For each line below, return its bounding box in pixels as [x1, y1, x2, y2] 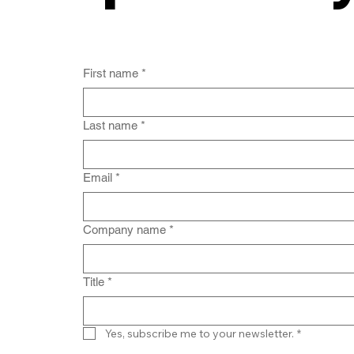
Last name [82, 118, 137, 132]
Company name [82, 222, 166, 236]
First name [82, 66, 138, 80]
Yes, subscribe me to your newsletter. [104, 326, 294, 341]
